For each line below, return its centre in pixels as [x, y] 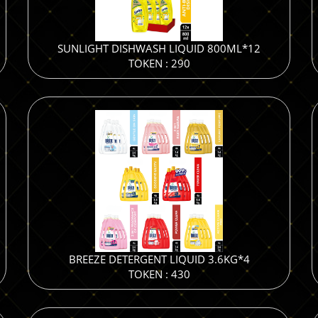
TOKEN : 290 [159, 63]
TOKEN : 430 [159, 274]
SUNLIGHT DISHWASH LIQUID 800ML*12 [159, 48]
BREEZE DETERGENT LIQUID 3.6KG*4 [159, 259]
